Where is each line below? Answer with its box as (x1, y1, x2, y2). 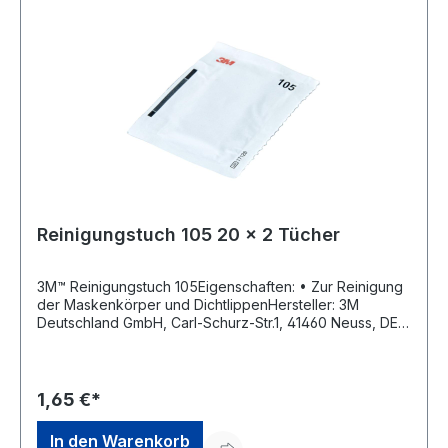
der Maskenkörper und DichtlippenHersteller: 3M (37, 296, 359, 314)
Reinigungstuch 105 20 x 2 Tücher (37, 224, 340, 246)
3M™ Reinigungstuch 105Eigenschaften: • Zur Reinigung (37, 278, 299, 296)
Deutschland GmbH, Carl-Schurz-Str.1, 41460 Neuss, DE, (37, 314, 402, 332)
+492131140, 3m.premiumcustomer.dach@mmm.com (37, 332, 371, 350)
